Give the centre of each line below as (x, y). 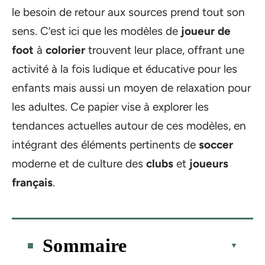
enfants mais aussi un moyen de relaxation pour (131, 88)
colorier (65, 50)
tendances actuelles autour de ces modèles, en (129, 126)
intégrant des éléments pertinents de (105, 145)
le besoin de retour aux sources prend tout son (128, 12)
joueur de (206, 31)
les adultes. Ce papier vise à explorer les (110, 107)
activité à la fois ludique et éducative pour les (125, 69)
